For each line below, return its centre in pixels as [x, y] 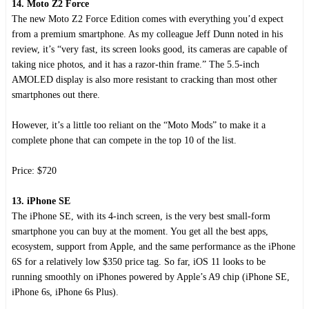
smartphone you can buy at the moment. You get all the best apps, [140, 231]
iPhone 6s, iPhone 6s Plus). [65, 292]
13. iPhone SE [41, 201]
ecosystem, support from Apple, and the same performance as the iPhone [153, 246]
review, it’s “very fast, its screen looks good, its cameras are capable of [150, 49]
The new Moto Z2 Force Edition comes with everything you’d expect [148, 19]
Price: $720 [34, 170]
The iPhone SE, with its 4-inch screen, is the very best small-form [141, 216]
